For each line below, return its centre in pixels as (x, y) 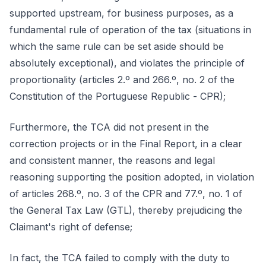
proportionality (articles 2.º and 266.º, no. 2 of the (122, 80)
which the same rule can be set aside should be (117, 46)
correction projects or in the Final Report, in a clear (126, 144)
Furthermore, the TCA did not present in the (109, 127)
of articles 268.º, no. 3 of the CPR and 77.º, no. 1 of (126, 194)
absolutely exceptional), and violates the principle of (127, 63)
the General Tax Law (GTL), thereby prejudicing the (126, 210)
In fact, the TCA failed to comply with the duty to (120, 258)
